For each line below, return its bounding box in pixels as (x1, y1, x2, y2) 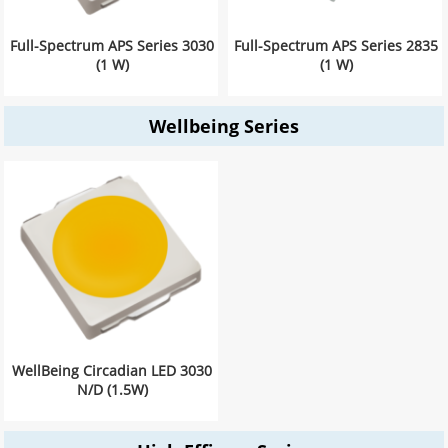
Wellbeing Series (149, 114, 299, 138)
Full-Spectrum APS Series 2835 (234, 36, 439, 55)
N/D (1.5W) (76, 380, 148, 399)
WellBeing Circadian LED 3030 (12, 361, 213, 380)
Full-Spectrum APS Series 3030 (10, 36, 215, 55)
